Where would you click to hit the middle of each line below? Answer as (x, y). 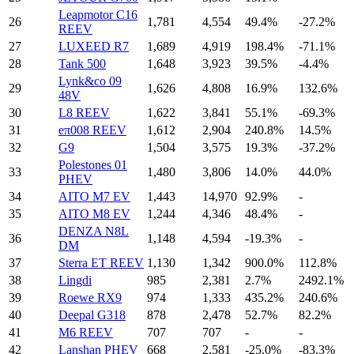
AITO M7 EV (94, 196)
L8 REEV (84, 112)
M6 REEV (86, 332)
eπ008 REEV (92, 130)
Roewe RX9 (90, 297)
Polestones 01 (93, 164)
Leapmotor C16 (98, 14)
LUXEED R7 (94, 46)
